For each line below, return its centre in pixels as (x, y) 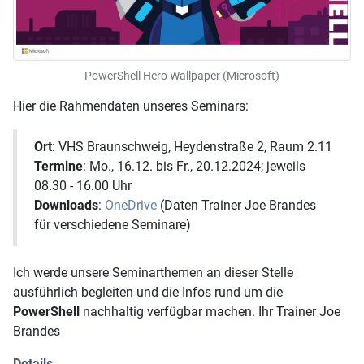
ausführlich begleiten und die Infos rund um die (148, 292)
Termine (58, 167)
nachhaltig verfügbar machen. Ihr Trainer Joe (210, 311)
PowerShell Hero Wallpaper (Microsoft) (182, 76)
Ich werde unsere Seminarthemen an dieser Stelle (153, 272)
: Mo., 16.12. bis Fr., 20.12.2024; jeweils (194, 167)
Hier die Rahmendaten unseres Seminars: (131, 106)
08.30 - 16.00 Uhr (83, 186)
